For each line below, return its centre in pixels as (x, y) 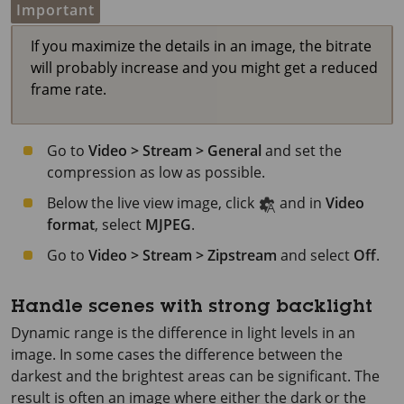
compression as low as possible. (156, 172)
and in (301, 203)
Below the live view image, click (152, 203)
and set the (302, 151)
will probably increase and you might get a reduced (204, 68)
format (71, 225)
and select (315, 255)
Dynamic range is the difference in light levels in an (183, 333)
